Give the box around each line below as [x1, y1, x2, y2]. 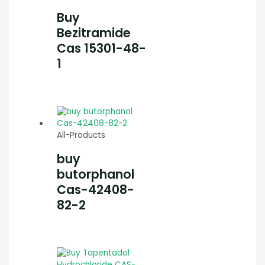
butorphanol [57, 166, 135, 183]
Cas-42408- [57, 181, 135, 199]
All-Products [57, 130, 106, 141]
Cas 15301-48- [57, 40, 147, 57]
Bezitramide [57, 24, 131, 42]
